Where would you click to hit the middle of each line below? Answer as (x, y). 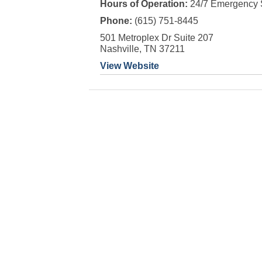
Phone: (117, 21)
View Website (129, 66)
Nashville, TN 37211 (142, 49)
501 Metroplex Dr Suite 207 (156, 38)
